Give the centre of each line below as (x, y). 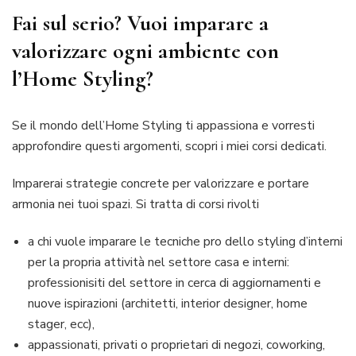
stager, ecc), (61, 324)
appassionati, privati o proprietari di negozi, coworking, (176, 344)
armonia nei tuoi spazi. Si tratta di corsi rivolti (135, 204)
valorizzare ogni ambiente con (145, 50)
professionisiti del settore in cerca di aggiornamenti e (174, 282)
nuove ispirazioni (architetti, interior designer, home (168, 303)
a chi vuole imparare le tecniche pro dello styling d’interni (185, 241)
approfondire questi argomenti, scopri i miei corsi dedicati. (169, 146)
